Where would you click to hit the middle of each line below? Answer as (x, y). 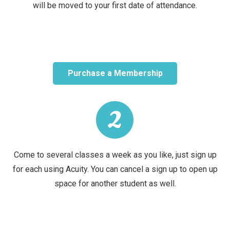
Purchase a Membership (115, 73)
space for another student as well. (115, 183)
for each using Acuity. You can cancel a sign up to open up (115, 169)
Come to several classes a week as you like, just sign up (115, 155)
